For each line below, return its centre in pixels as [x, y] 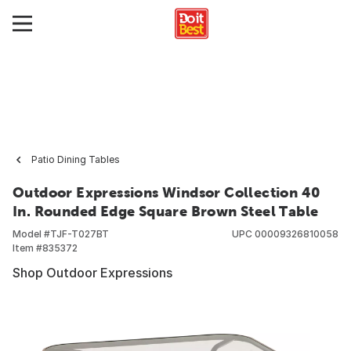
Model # [31, 234]
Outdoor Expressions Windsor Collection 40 [167, 192]
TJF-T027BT [80, 234]
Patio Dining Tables [76, 159]
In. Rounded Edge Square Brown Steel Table [166, 211]
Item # [27, 248]
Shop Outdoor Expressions [92, 273]
